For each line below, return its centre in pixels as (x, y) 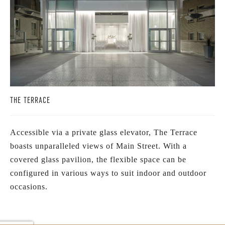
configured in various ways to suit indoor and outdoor (108, 173)
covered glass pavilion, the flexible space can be (98, 160)
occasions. (29, 187)
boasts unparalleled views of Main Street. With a (98, 146)
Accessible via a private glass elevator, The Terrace (104, 133)
